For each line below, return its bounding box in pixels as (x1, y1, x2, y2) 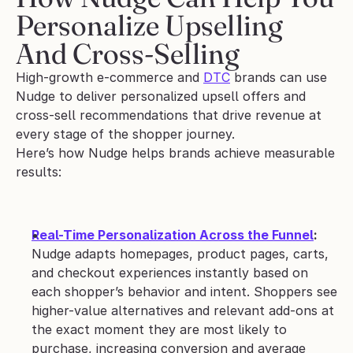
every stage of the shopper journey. (16, 126, 239, 143)
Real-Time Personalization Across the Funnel (32, 227, 314, 243)
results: (16, 164, 65, 180)
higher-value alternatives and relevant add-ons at (32, 303, 334, 319)
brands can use (230, 69, 327, 86)
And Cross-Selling (16, 36, 240, 72)
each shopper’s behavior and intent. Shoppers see (32, 284, 337, 300)
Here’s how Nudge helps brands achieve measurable (16, 145, 335, 162)
